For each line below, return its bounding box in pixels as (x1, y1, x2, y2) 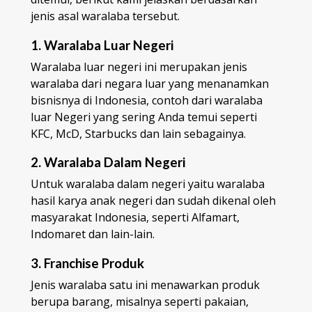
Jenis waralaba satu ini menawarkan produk (31, 277, 260, 293)
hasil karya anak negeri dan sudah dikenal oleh (31, 193, 276, 209)
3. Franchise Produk (31, 256, 144, 272)
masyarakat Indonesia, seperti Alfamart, (31, 210, 240, 226)
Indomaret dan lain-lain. (31, 226, 155, 242)
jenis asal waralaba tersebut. (31, 8, 180, 24)
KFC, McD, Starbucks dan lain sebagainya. (31, 125, 246, 141)
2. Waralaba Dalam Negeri (31, 155, 185, 171)
